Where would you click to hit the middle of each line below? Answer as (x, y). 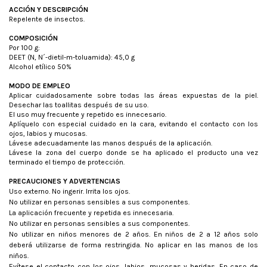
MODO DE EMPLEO (40, 86)
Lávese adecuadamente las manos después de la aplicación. (111, 143)
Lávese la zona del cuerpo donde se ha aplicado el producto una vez (133, 153)
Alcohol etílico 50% (40, 67)
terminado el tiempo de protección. (67, 162)
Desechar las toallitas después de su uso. (79, 105)
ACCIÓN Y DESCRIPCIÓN (49, 10)
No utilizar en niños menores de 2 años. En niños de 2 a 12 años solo (133, 235)
